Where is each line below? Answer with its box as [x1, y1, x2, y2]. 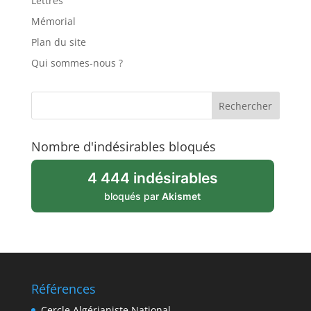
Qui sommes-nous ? [31, 56, 123, 69]
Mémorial [31, 15, 76, 28]
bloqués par [104, 190, 162, 202]
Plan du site [31, 35, 86, 49]
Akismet [162, 190, 201, 202]
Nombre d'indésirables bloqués [31, 138, 216, 155]
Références [31, 280, 96, 297]
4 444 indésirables [87, 169, 218, 187]
